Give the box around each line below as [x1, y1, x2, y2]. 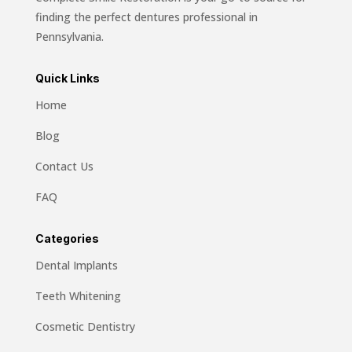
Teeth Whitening [35, 288, 121, 303]
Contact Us [35, 158, 93, 174]
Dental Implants [35, 257, 118, 273]
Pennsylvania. [35, 28, 104, 44]
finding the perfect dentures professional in [35, 9, 258, 24]
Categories [35, 231, 99, 245]
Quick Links [35, 71, 100, 85]
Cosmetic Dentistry [35, 318, 135, 334]
